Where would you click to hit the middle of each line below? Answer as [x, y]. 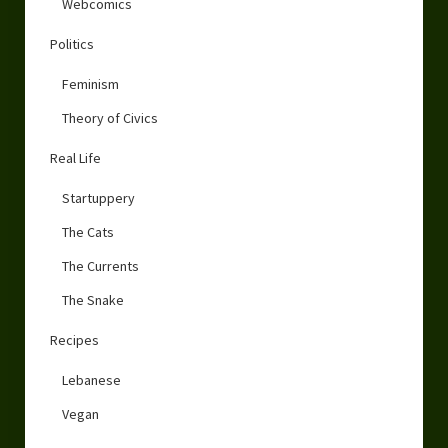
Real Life [75, 157]
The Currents [100, 265]
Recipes [74, 339]
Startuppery [98, 197]
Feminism [90, 83]
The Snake [92, 299]
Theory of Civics [109, 117]
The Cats [87, 231]
